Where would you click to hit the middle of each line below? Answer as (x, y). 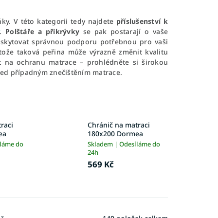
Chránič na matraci (118, 125)
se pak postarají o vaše (124, 31)
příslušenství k (142, 21)
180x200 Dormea (115, 134)
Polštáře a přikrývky (43, 31)
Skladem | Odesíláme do (124, 144)
